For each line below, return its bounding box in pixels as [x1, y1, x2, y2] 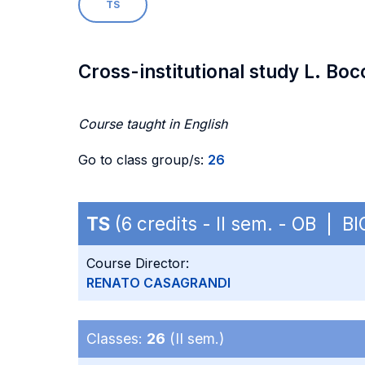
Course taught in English [78, 116, 227, 132]
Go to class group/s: [78, 152, 208, 168]
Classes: [86, 330, 147, 347]
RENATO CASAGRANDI [86, 275, 231, 291]
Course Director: [86, 255, 189, 271]
